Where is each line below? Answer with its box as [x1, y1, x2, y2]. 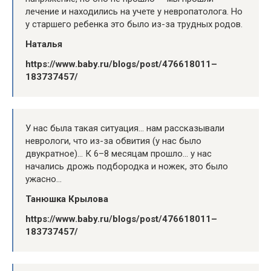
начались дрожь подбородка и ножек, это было [25, 160, 228, 172]
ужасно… [25, 173, 62, 184]
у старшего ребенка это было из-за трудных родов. [25, 18, 243, 30]
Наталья [25, 38, 62, 50]
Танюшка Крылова [25, 193, 108, 204]
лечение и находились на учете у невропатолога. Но [25, 5, 243, 17]
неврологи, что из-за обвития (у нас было [25, 135, 201, 146]
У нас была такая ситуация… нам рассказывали [25, 122, 224, 134]
